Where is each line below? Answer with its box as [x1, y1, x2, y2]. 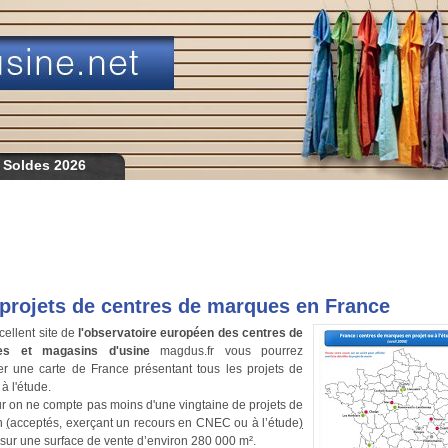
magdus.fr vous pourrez [149, 344, 303, 357]
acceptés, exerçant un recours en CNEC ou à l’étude [10, 416, 300, 429]
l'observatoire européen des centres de [78, 326, 303, 339]
